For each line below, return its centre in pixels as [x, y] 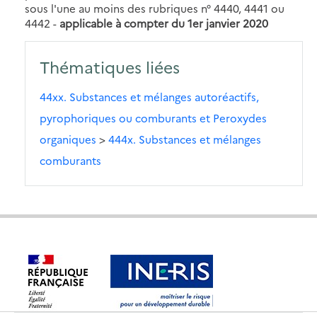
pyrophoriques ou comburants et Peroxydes [153, 117]
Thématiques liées [110, 66]
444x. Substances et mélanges [185, 139]
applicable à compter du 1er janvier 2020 [164, 23]
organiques [68, 139]
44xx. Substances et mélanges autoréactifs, [149, 96]
